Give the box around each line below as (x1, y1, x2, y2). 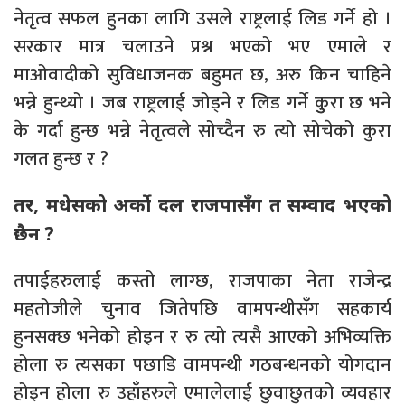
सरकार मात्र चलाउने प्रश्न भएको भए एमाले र (14, 30, 391, 62)
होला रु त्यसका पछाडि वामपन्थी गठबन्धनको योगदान (14, 348, 391, 381)
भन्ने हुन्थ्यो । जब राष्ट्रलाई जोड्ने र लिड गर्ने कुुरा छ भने (14, 86, 391, 118)
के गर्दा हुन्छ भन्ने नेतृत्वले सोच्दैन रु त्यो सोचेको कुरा (14, 114, 391, 146)
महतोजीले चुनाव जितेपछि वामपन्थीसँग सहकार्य (14, 292, 391, 325)
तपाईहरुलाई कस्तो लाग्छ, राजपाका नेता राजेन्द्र (14, 264, 391, 297)
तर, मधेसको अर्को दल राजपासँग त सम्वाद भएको (14, 191, 391, 217)
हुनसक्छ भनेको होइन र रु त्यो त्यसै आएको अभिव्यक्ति (14, 320, 391, 353)
